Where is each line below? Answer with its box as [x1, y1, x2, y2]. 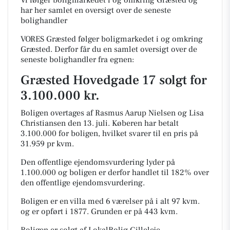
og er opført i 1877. [21, 206, 91, 217]
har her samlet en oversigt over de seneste [21, 5, 171, 15]
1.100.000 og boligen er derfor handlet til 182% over [21, 167, 209, 178]
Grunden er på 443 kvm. [91, 206, 178, 217]
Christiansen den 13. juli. [21, 118, 110, 128]
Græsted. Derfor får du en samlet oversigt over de [21, 44, 197, 54]
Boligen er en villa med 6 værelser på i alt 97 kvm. [21, 196, 200, 206]
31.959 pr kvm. [21, 139, 74, 149]
